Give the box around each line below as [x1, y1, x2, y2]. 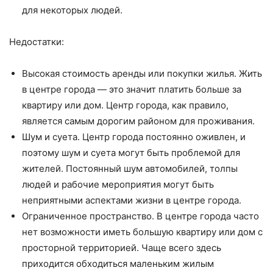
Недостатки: [9, 36, 64, 48]
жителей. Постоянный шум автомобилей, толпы [22, 163, 238, 175]
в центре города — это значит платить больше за [22, 83, 241, 96]
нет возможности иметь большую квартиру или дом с [22, 226, 263, 238]
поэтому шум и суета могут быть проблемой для [22, 147, 240, 159]
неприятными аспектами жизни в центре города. [22, 194, 241, 207]
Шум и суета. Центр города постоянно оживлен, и [22, 131, 246, 143]
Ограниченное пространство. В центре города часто [22, 210, 259, 222]
